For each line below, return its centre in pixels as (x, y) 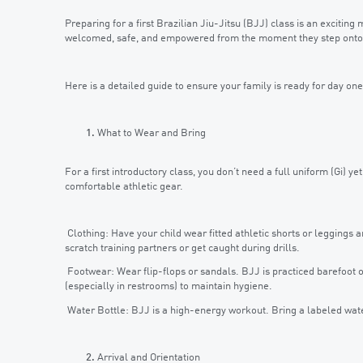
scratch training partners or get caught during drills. (182, 248)
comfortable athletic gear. (124, 186)
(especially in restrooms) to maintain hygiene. (169, 287)
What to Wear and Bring (152, 134)
